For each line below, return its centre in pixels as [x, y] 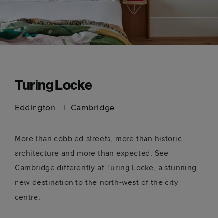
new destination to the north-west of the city [97, 183]
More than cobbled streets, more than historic [98, 139]
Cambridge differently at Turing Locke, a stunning [106, 168]
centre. [28, 197]
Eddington [36, 108]
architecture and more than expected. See [92, 154]
